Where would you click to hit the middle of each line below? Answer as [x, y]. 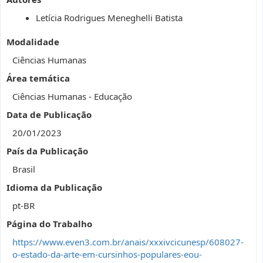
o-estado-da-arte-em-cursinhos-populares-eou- [107, 254]
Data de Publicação [49, 114]
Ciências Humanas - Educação [72, 96]
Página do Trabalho [49, 224]
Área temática [38, 78]
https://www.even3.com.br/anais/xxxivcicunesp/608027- [128, 242]
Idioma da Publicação [54, 187]
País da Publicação [47, 151]
